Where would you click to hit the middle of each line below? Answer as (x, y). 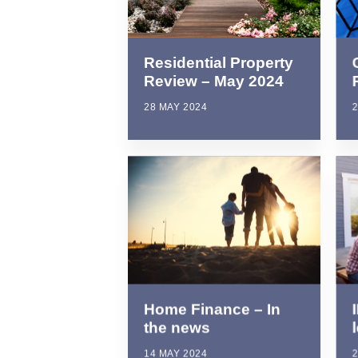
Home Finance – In (212, 309)
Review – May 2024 (214, 82)
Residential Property (219, 63)
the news (177, 328)
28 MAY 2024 (176, 107)
